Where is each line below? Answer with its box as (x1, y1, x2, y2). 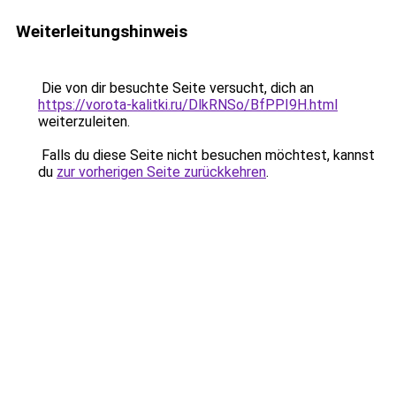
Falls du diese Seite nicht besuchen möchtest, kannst (38, 147, 375, 164)
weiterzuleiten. (38, 113, 130, 130)
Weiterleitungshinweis (16, 21, 187, 42)
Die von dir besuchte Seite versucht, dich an (38, 80, 314, 96)
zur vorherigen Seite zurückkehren (57, 164, 266, 180)
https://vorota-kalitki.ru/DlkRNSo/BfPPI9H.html (38, 96, 338, 113)
